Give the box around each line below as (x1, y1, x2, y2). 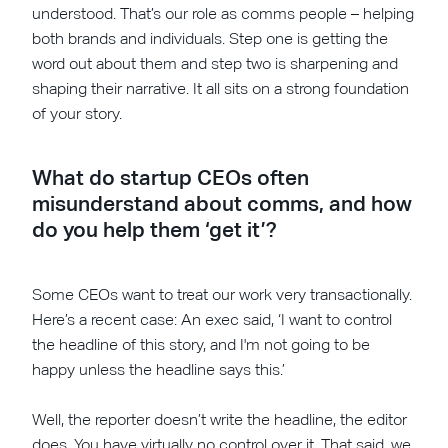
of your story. (32, 103, 123, 123)
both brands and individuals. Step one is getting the (32, 28, 389, 48)
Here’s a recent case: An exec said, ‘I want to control (32, 309, 393, 329)
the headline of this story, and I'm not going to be (32, 334, 371, 354)
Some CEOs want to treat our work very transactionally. (32, 284, 413, 304)
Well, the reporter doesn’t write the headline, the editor (32, 409, 408, 429)
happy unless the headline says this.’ (32, 359, 286, 379)
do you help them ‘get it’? (32, 217, 278, 242)
